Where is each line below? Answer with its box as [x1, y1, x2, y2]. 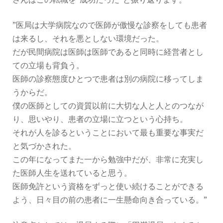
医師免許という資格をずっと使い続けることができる [12, 182, 204, 191]
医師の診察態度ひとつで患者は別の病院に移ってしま [12, 74, 204, 84]
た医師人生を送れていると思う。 [12, 168, 132, 178]
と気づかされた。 [12, 141, 76, 151]
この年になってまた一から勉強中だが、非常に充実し [12, 155, 204, 164]
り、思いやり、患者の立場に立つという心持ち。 [12, 114, 188, 124]
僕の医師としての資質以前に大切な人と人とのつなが [12, 101, 204, 111]
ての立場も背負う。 [12, 61, 84, 70]
